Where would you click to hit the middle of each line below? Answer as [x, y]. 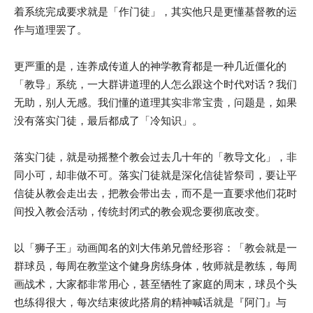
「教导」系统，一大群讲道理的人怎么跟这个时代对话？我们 [155, 84]
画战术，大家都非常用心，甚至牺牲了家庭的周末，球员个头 [155, 284]
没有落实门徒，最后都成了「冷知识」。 [108, 121]
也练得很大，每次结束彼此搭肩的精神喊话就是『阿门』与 [150, 302]
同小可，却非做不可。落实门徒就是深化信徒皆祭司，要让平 [155, 175]
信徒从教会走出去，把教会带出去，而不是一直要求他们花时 [155, 193]
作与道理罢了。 [51, 30]
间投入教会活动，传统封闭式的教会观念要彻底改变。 [140, 211]
